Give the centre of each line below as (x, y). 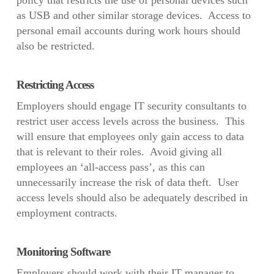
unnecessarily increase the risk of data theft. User (127, 183)
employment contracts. (67, 213)
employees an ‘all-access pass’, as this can (110, 167)
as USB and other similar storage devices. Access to (133, 16)
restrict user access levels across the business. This (130, 121)
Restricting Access (55, 85)
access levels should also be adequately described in (132, 198)
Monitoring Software (63, 252)
